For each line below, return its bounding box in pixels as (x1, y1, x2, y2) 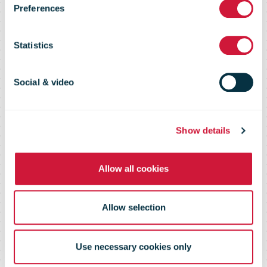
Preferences (14, 2, 65, 13)
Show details (176, 125, 231, 136)
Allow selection (101, 202, 166, 213)
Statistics (14, 39, 53, 50)
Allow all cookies (98, 163, 169, 173)
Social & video (14, 76, 74, 87)
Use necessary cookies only (76, 241, 191, 252)
